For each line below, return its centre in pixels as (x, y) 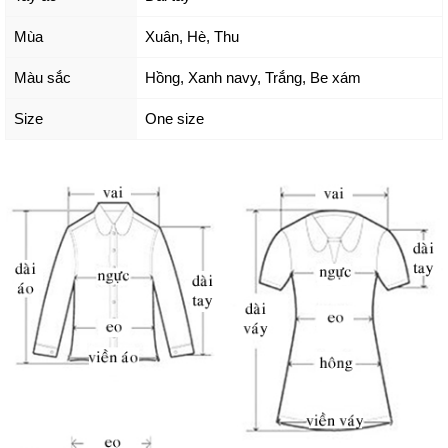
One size (174, 118)
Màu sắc (42, 77)
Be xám (335, 77)
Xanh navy (222, 77)
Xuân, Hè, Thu (191, 36)
